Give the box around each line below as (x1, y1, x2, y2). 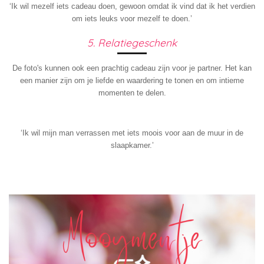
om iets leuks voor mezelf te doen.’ (72, 14, 192, 23)
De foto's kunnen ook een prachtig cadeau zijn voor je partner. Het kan (12, 64, 252, 73)
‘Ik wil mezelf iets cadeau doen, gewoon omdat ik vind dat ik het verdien (9, 1, 255, 11)
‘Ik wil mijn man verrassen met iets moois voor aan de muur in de (21, 128, 243, 138)
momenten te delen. (98, 88, 166, 98)
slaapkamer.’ (110, 141, 154, 150)
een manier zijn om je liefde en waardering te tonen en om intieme (20, 76, 244, 85)
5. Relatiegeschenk (87, 36, 177, 49)
